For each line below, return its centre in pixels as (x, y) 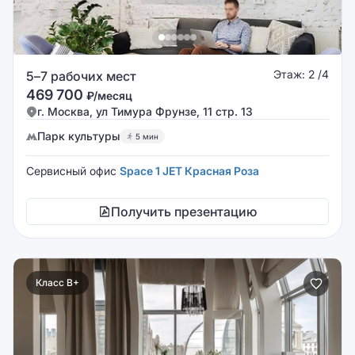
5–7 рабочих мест (81, 76)
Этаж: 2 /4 (301, 74)
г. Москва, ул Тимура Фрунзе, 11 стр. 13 (145, 111)
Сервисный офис (73, 171)
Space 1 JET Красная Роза (189, 171)
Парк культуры (78, 136)
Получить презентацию (184, 212)
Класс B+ (57, 282)
